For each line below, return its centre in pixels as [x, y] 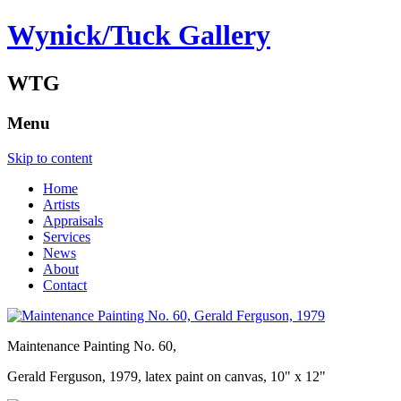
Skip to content [50, 158]
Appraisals [73, 220]
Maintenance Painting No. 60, [92, 346]
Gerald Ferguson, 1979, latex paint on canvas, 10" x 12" [166, 376]
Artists [61, 204]
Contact [65, 285]
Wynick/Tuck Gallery [139, 35]
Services [67, 236]
